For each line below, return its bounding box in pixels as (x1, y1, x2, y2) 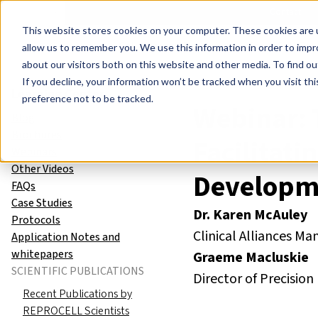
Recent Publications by (23, 285, 132, 302)
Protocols (11, 212, 60, 228)
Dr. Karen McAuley (193, 205, 307, 225)
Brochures (11, 126, 62, 143)
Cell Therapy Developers (119, 38, 237, 54)
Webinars (11, 143, 57, 160)
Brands (198, 6, 224, 18)
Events (74, 6, 98, 18)
